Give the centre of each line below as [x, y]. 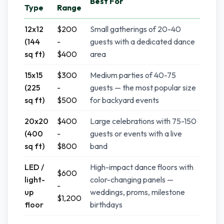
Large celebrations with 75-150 [143, 121]
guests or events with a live [136, 133]
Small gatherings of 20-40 [135, 29]
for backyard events [124, 100]
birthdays [106, 204]
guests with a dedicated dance [142, 41]
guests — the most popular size [143, 87]
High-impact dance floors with [142, 167]
